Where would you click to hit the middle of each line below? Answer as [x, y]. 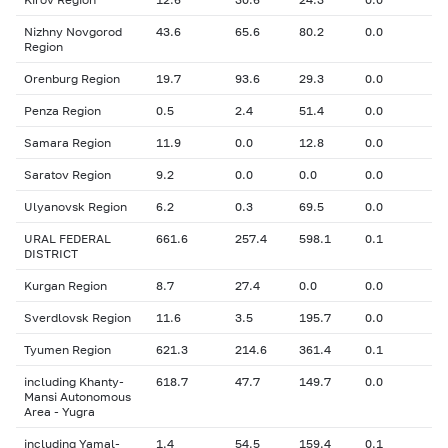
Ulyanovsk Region [75, 206]
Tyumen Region [67, 349]
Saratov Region [67, 174]
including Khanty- [74, 381]
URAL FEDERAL [67, 238]
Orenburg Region [72, 78]
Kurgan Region [65, 285]
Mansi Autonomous [77, 396]
